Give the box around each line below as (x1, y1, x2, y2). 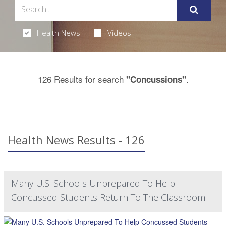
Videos (107, 27, 131, 38)
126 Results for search (37, 72, 126, 85)
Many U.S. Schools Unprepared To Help (11, 177, 175, 189)
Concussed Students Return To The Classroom (11, 191, 205, 203)
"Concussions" (126, 73, 186, 85)
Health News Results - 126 (8, 132, 145, 147)
